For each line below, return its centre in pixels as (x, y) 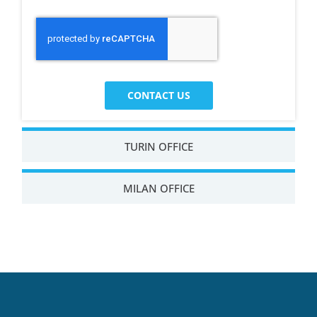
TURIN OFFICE (158, 146)
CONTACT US (158, 95)
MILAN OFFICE (158, 188)
